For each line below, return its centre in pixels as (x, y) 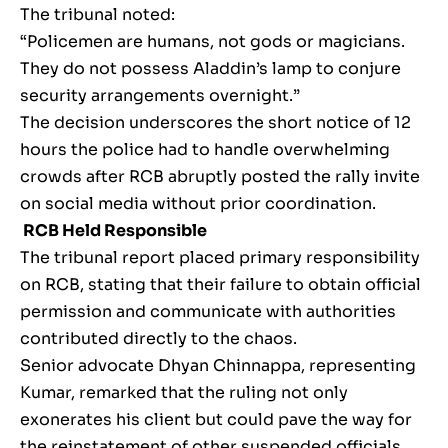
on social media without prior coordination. (198, 204)
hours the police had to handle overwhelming (205, 150)
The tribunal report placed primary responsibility (220, 258)
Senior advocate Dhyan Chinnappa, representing (218, 366)
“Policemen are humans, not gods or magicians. (212, 42)
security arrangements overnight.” (160, 96)
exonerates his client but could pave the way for (216, 420)
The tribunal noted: (97, 15)
